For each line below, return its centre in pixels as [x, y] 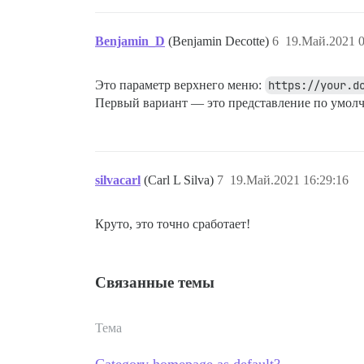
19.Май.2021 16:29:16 [289, 180]
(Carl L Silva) [180, 180]
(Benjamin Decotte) [220, 41]
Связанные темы [155, 282]
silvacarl [118, 180]
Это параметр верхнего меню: [180, 84]
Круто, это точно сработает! [173, 223]
